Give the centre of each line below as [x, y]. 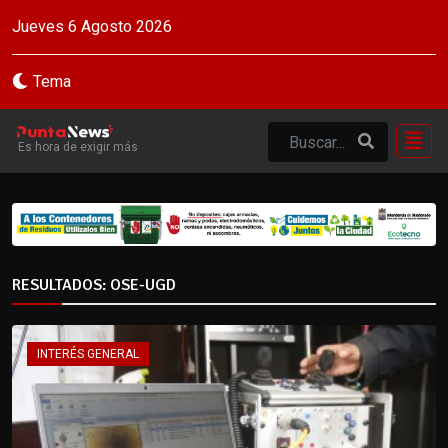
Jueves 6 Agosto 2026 [92, 26]
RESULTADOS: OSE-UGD [94, 284]
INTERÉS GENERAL [88, 353]
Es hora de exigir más [78, 146]
